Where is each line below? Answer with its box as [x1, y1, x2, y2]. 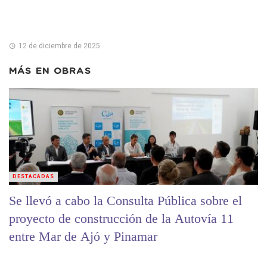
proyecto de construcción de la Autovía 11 [9, 211, 234, 226]
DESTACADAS [13, 173, 54, 180]
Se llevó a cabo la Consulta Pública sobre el [9, 193, 242, 209]
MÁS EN [9, 66, 54, 76]
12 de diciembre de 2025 [18, 41, 100, 50]
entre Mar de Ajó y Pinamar [9, 229, 157, 244]
